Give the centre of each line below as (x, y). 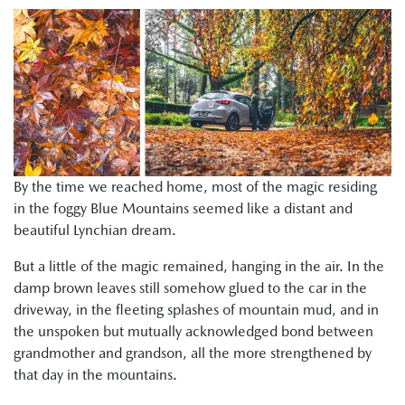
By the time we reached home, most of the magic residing (195, 187)
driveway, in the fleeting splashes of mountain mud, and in (196, 310)
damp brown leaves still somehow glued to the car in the (190, 288)
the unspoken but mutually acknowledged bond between (193, 332)
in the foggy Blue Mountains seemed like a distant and (183, 209)
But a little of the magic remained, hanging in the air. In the (199, 267)
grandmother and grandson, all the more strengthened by (193, 353)
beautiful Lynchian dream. (95, 231)
